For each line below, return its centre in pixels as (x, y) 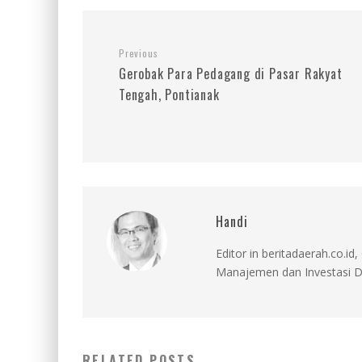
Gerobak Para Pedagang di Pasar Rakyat (231, 74)
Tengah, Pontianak (169, 95)
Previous (139, 53)
